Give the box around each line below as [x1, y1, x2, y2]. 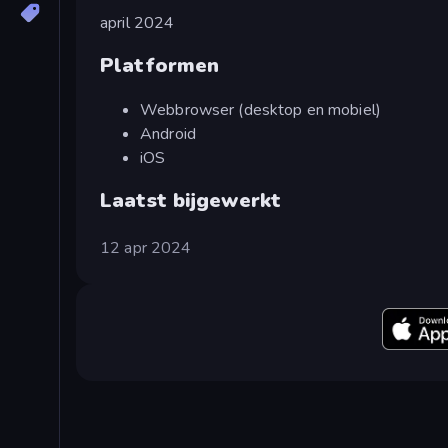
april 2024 [100, 11, 175, 34]
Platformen [100, 52, 220, 80]
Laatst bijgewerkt [100, 186, 282, 214]
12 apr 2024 [100, 236, 192, 259]
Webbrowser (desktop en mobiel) [140, 98, 381, 121]
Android [140, 122, 196, 145]
